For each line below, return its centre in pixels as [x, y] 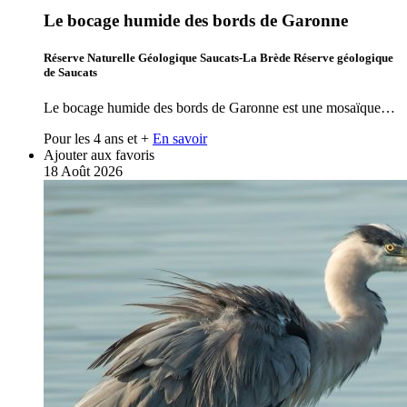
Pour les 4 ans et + [96, 139]
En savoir [180, 139]
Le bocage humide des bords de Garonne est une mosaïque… [219, 108]
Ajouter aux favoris [99, 155]
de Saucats [70, 73]
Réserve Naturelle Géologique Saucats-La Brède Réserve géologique [218, 58]
